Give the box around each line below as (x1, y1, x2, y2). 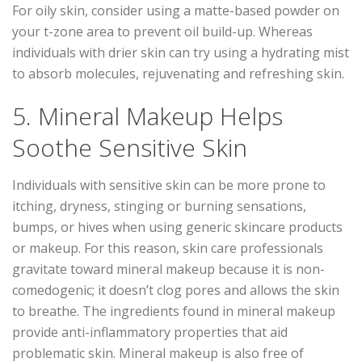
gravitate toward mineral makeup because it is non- (12, 259, 325, 278)
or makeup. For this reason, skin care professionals (12, 238, 323, 257)
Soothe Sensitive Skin (12, 130, 247, 164)
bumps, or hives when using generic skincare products (12, 217, 343, 236)
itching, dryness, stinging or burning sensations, (12, 196, 306, 215)
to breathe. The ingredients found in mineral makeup (12, 301, 335, 320)
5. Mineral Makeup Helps (12, 99, 283, 133)
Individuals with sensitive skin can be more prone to (12, 175, 326, 194)
